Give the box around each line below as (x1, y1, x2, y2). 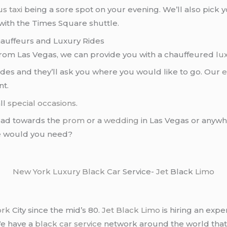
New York (13, 166, 51, 176)
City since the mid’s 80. (10, 205, 102, 215)
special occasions (8, 98, 77, 108)
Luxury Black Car (53, 166, 121, 176)
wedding (104, 116, 139, 126)
